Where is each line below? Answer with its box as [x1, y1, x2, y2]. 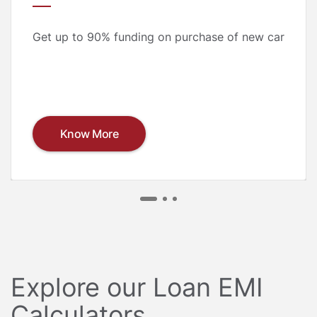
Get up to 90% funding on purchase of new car [33, 29, 284, 44]
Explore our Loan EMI [11, 272, 263, 304]
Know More [59, 127, 119, 142]
